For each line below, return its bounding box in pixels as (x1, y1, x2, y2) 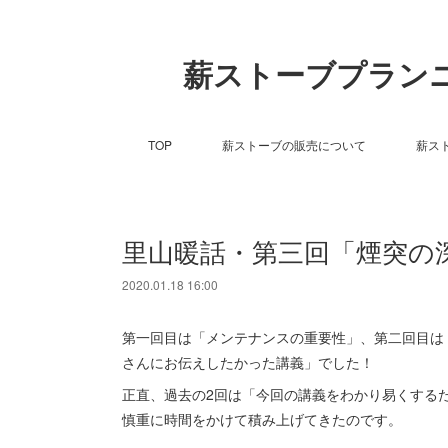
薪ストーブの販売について (221, 136, 366, 153)
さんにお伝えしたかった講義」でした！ (122, 352, 374, 372)
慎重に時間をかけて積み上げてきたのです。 (122, 409, 402, 429)
